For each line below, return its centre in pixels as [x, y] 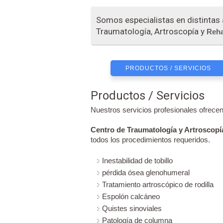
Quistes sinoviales [132, 208]
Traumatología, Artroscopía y [151, 31]
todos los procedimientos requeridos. [150, 139]
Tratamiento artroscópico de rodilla [158, 184]
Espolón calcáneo [131, 196]
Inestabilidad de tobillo [137, 160]
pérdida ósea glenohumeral [146, 172]
